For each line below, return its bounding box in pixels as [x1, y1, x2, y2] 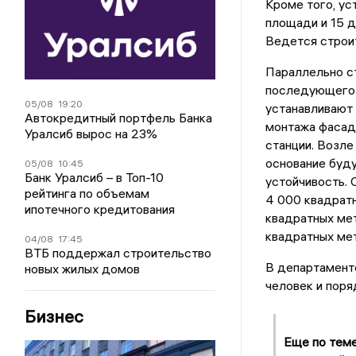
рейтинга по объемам [25, 184, 150, 201]
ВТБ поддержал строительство [25, 244, 212, 261]
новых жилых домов [25, 260, 141, 277]
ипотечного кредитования [25, 200, 176, 217]
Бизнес [25, 304, 84, 327]
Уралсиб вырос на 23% [25, 125, 158, 141]
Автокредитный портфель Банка [25, 109, 213, 126]
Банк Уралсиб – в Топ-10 [25, 168, 164, 185]
